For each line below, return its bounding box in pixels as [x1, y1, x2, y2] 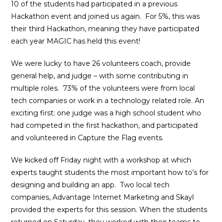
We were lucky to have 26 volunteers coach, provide [11, 59, 191, 68]
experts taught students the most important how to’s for [11, 168, 209, 177]
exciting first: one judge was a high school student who [11, 109, 202, 117]
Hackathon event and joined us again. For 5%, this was [11, 12, 200, 21]
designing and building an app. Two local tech [11, 180, 170, 189]
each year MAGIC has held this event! [11, 37, 141, 46]
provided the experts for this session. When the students [11, 205, 208, 214]
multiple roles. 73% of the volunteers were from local [11, 84, 195, 93]
